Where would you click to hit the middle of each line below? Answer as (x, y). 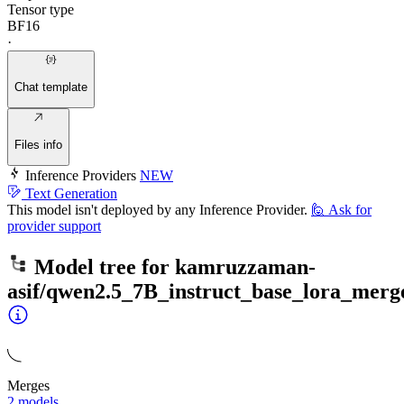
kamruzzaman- (245, 267)
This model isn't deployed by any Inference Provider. (157, 210)
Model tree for (102, 267)
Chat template (51, 87)
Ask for (350, 210)
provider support (54, 226)
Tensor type (41, 10)
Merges (28, 386)
